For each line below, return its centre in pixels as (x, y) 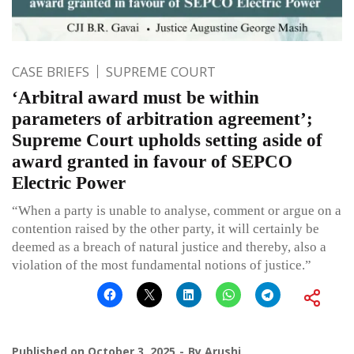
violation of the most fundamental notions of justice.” (162, 265)
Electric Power (69, 183)
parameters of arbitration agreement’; (162, 119)
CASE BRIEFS (51, 71)
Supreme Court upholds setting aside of (167, 140)
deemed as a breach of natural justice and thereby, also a (169, 247)
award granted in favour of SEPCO (152, 161)
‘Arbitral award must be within (136, 97)
